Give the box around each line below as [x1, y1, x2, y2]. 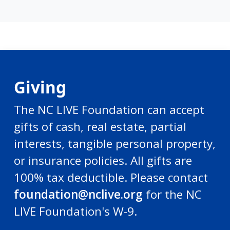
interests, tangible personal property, [14, 136, 216, 151]
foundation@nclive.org [14, 186, 143, 202]
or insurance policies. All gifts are [14, 152, 192, 168]
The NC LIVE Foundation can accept [14, 102, 204, 118]
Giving [14, 76, 66, 98]
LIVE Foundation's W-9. [14, 203, 137, 219]
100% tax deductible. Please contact [14, 169, 208, 185]
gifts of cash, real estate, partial [14, 119, 186, 135]
